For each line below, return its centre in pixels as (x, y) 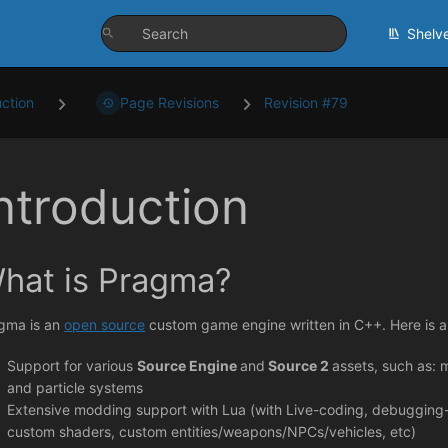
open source (105, 325)
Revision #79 (306, 103)
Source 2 (299, 366)
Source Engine (189, 366)
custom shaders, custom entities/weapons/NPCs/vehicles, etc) (212, 432)
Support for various (72, 366)
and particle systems (75, 388)
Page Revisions (170, 103)
